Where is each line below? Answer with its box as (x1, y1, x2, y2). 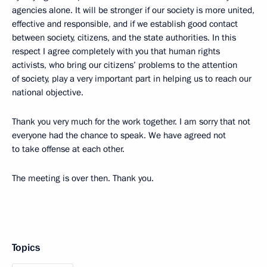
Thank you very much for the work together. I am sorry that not (12, 115, 250, 128)
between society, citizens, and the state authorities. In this (12, 31, 236, 44)
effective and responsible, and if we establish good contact (12, 17, 238, 30)
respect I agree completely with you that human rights (12, 45, 220, 57)
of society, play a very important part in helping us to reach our (12, 72, 252, 85)
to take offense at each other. (12, 142, 125, 155)
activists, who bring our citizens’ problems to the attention (12, 58, 237, 71)
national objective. (12, 86, 83, 98)
